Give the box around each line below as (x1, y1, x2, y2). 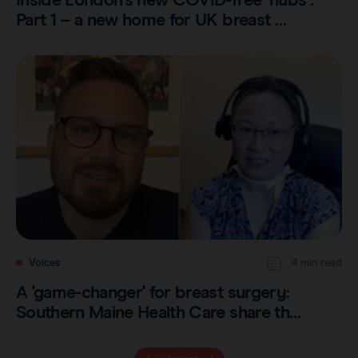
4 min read (292, 258, 342, 269)
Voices (29, 258, 60, 269)
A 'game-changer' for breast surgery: (16, 284, 290, 302)
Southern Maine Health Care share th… (16, 304, 301, 322)
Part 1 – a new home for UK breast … (16, 11, 286, 30)
